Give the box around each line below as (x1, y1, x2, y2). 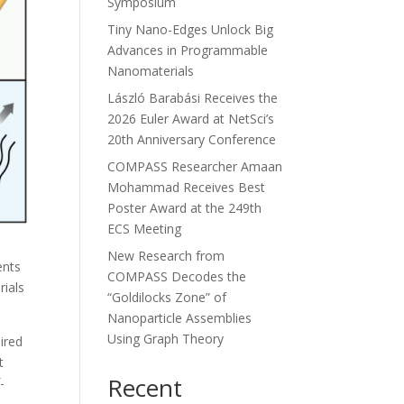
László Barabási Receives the (107, 88, 279, 106)
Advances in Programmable (107, 41, 269, 59)
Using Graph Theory (107, 329, 225, 347)
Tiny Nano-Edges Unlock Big (107, 20, 274, 38)
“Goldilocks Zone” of (107, 288, 227, 306)
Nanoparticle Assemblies (107, 308, 252, 326)
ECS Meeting (107, 219, 182, 237)
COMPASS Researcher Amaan (107, 157, 283, 175)
